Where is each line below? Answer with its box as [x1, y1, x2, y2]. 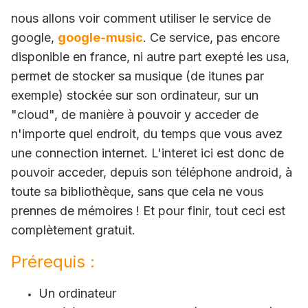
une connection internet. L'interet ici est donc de [11, 145, 284, 160]
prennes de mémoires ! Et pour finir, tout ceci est [11, 203, 285, 218]
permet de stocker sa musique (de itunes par [11, 68, 264, 83]
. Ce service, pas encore [143, 30, 280, 45]
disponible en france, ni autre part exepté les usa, [11, 49, 289, 64]
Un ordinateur [38, 285, 116, 300]
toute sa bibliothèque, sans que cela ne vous [11, 184, 263, 199]
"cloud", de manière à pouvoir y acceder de [11, 107, 258, 122]
